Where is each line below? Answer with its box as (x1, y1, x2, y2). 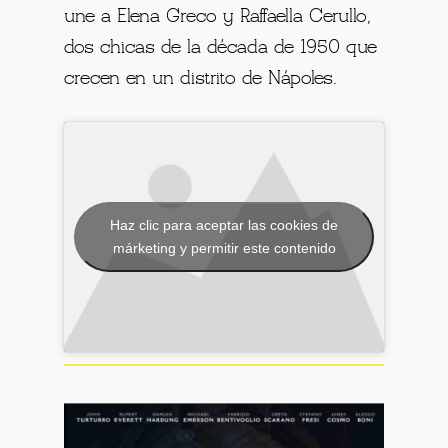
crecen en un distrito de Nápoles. (64, 69, 338, 88)
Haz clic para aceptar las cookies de (110, 216, 338, 233)
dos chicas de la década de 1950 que (64, 38, 378, 57)
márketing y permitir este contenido (112, 239, 336, 256)
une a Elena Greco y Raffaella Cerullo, (64, 7, 372, 26)
